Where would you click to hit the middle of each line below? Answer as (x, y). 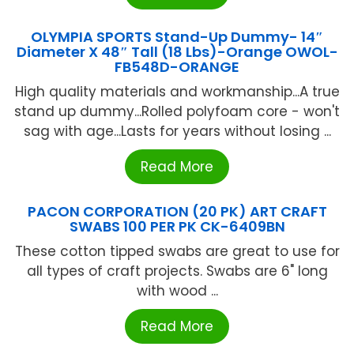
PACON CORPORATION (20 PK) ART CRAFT (177, 212)
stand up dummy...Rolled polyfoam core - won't (177, 112)
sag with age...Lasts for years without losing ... (177, 132)
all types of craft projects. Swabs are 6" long (177, 271)
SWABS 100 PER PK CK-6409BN (177, 227)
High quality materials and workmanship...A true (177, 92)
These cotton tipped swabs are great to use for (177, 252)
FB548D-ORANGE (177, 67)
